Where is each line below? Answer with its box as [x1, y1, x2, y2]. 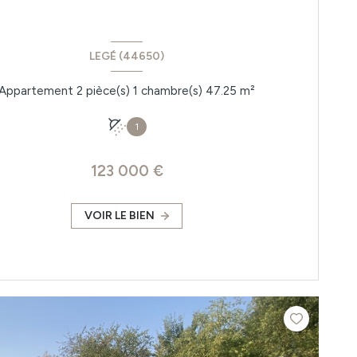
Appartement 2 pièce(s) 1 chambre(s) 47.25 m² [240, 84, 256, 99]
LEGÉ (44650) [89, 49, 165, 64]
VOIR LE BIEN [84, 208, 155, 222]
